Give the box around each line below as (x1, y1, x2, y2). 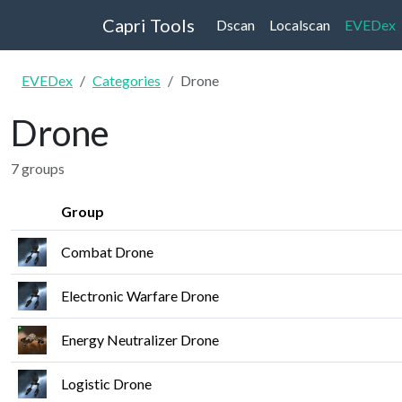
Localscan (269, 16, 330, 33)
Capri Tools (102, 14, 195, 36)
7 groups (11, 160, 65, 177)
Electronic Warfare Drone (61, 287, 219, 304)
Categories (92, 72, 161, 89)
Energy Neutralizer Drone (61, 331, 219, 348)
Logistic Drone (61, 375, 152, 392)
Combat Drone (61, 243, 153, 260)
